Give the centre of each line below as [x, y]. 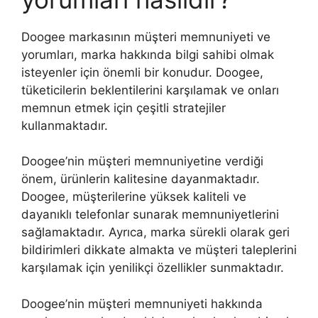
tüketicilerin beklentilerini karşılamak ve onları [150, 90]
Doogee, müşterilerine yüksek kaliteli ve [134, 197]
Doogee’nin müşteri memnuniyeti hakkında [142, 303]
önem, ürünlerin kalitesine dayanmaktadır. [141, 179]
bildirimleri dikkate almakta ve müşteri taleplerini [159, 250]
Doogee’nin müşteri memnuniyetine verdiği [142, 161]
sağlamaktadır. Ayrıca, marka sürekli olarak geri [155, 232]
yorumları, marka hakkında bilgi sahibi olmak [148, 54]
